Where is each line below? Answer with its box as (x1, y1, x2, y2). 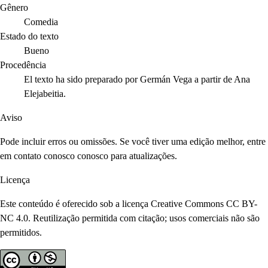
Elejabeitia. (24, 89, 66, 99)
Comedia (24, 17, 58, 28)
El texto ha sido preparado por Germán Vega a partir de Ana (24, 74, 250, 85)
